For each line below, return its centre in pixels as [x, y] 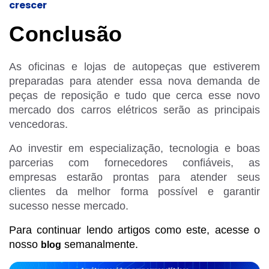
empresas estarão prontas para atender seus [134, 177]
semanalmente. [100, 245]
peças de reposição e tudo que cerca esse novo [134, 96]
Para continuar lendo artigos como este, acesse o [134, 230]
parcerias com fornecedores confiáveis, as [134, 163]
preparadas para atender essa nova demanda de [134, 81]
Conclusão [66, 34]
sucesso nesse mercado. [69, 206]
